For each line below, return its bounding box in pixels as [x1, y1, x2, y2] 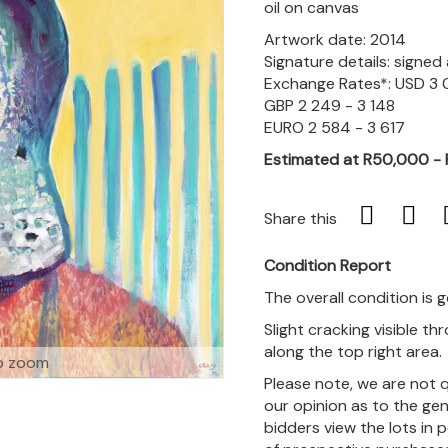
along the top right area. [264, 341, 442, 362]
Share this [264, 208, 337, 229]
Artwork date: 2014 [264, 29, 406, 50]
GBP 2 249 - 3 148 [264, 95, 395, 116]
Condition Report [264, 255, 391, 276]
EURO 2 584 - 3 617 [264, 117, 405, 138]
